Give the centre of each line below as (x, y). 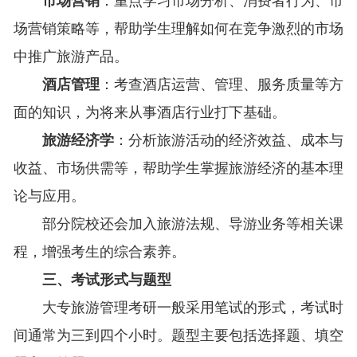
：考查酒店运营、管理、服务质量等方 (221, 85)
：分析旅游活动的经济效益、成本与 (228, 141)
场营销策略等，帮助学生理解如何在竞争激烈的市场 (178, 29)
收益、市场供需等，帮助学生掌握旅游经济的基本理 (178, 169)
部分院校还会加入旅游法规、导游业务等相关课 (192, 224)
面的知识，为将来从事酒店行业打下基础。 (149, 113)
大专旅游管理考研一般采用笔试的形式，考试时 (192, 308)
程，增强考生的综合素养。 (99, 252)
